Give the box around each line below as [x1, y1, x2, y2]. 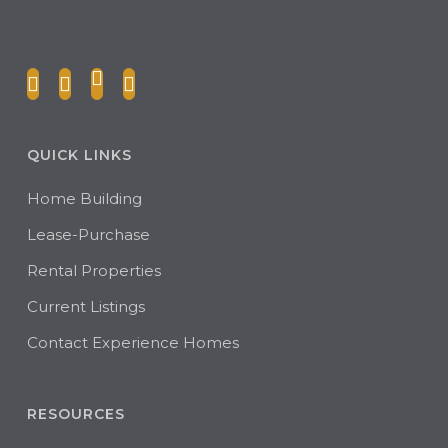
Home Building [26, 189, 142, 208]
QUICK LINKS [26, 146, 132, 164]
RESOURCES [26, 405, 125, 423]
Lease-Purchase [26, 225, 150, 244]
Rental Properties [26, 261, 161, 280]
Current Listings [26, 297, 145, 316]
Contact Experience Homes [26, 333, 239, 352]
